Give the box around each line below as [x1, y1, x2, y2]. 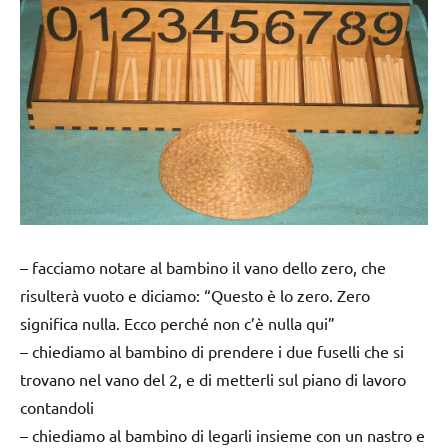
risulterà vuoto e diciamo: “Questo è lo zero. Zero [20, 284, 370, 305]
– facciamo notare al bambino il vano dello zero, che [20, 256, 386, 277]
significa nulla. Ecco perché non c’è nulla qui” [20, 312, 335, 333]
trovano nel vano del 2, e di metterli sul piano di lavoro [20, 368, 406, 389]
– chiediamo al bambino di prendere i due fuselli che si [20, 340, 404, 361]
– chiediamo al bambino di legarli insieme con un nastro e [20, 424, 425, 445]
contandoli [20, 396, 94, 417]
